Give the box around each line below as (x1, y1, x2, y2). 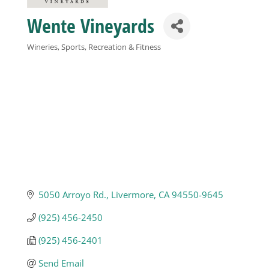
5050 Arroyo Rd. (38, 189, 106, 201)
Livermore (110, 189, 154, 201)
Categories (26, 50, 71, 64)
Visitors (13, 59, 42, 69)
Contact (13, 178, 43, 188)
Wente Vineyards (27, 13, 154, 39)
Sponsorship (13, 98, 60, 109)
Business (13, 19, 47, 29)
